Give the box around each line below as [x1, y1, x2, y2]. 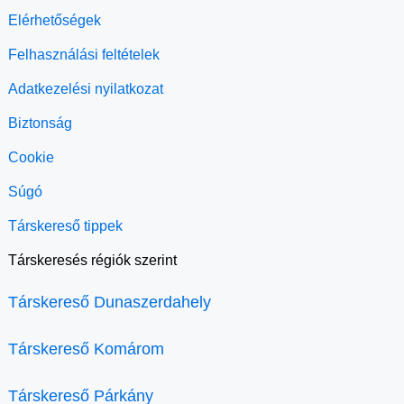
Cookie [8, 149, 54, 165]
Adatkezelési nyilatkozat [8, 80, 163, 96]
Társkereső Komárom [8, 339, 164, 358]
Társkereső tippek [8, 217, 123, 234]
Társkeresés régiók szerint [8, 252, 177, 268]
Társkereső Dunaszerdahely [8, 292, 211, 311]
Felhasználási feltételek [8, 46, 160, 62]
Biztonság [8, 115, 72, 131]
